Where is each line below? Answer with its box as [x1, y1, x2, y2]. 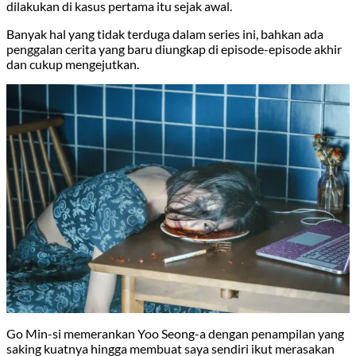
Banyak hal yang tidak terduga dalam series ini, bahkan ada [6, 25, 323, 41]
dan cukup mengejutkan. [6, 56, 139, 72]
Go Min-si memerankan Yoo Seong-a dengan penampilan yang [6, 325, 344, 341]
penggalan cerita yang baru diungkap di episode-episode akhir [6, 41, 342, 56]
